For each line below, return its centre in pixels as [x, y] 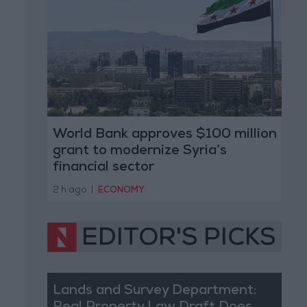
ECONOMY [121, 191]
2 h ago [70, 191]
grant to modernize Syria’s [139, 152]
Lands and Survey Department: [154, 291]
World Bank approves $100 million [164, 135]
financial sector [103, 168]
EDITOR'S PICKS [179, 240]
